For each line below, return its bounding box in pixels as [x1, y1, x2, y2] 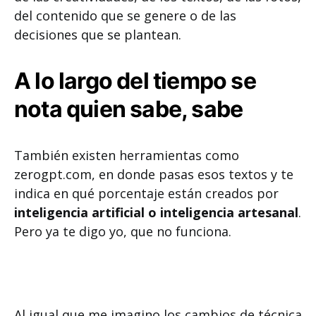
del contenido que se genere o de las [14, 7, 236, 24]
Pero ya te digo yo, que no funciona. [14, 223, 231, 240]
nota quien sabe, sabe [14, 95, 243, 123]
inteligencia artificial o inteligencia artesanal [14, 204, 298, 221]
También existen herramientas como [14, 147, 239, 164]
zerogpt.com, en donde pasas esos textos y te [14, 166, 293, 183]
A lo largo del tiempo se [14, 67, 256, 95]
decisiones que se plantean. [14, 26, 185, 43]
